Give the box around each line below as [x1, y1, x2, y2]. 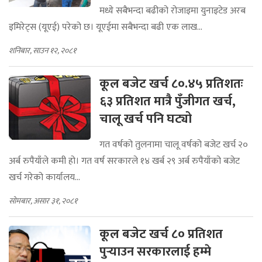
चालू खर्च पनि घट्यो [99, 108, 201, 130]
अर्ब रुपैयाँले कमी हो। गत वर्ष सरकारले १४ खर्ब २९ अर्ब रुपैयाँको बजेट [9, 153, 240, 169]
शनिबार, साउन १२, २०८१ [9, 44, 76, 57]
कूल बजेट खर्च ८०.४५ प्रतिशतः [99, 73, 243, 95]
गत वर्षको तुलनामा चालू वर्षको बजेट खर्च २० [99, 137, 248, 153]
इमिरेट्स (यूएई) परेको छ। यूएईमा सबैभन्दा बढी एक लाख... [9, 19, 202, 35]
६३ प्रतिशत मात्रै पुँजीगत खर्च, [99, 91, 236, 112]
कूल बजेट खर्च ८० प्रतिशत [99, 223, 223, 245]
